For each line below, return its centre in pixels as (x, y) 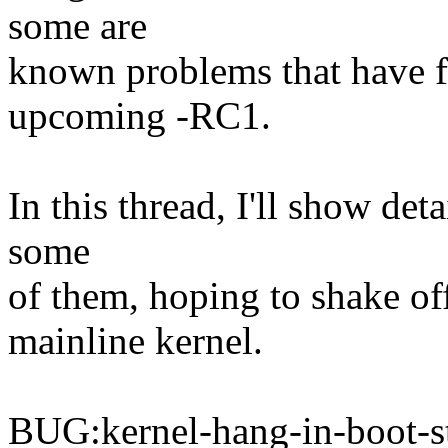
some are (77, 26)
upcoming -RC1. (139, 116)
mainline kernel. (135, 341)
